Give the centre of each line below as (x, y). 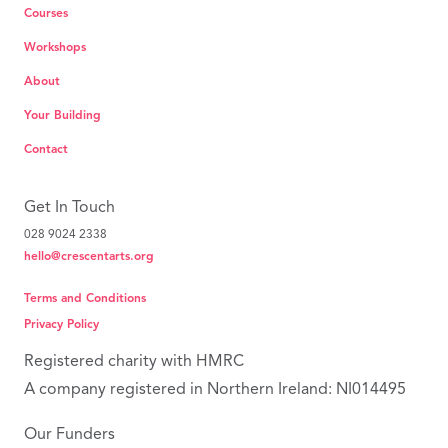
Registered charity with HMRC (134, 361)
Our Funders (69, 434)
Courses (46, 13)
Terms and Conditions (85, 298)
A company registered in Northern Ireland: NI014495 (215, 389)
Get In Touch (69, 207)
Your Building (62, 115)
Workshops (55, 47)
